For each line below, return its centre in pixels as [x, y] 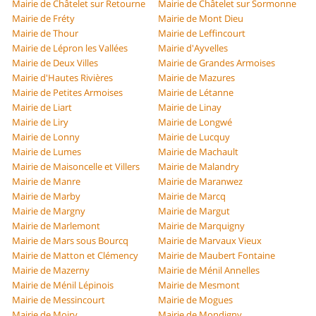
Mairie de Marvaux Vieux [210, 241]
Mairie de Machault [198, 152]
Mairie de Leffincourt [202, 34]
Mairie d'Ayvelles [193, 48]
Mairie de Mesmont [199, 285]
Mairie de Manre [47, 182]
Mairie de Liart [42, 108]
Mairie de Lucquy [194, 137]
